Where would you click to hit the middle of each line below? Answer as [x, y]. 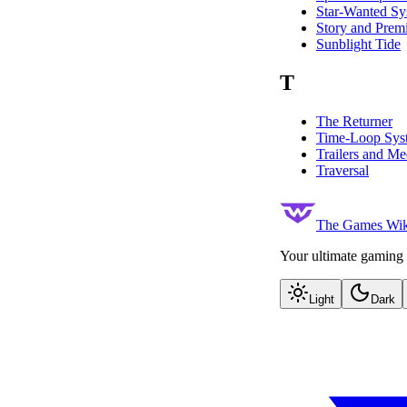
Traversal [342, 170]
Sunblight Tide [358, 44]
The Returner [354, 121]
